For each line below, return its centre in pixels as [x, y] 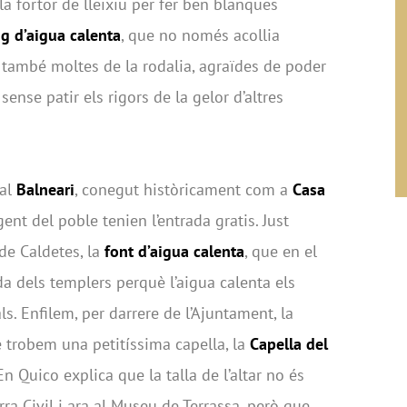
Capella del [289, 344]
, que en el [281, 252]
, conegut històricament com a [184, 190]
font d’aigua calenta [174, 252]
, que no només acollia [200, 35]
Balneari [45, 190]
